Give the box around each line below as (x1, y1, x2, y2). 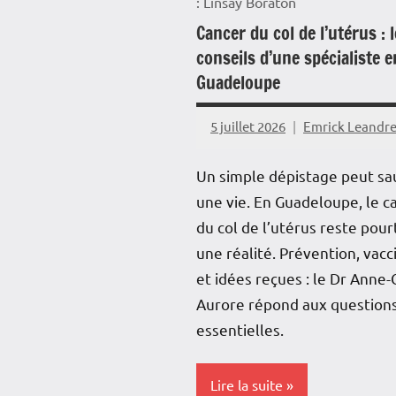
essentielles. (196, 320, 284, 339)
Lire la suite (210, 375, 283, 393)
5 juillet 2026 (210, 118, 286, 135)
